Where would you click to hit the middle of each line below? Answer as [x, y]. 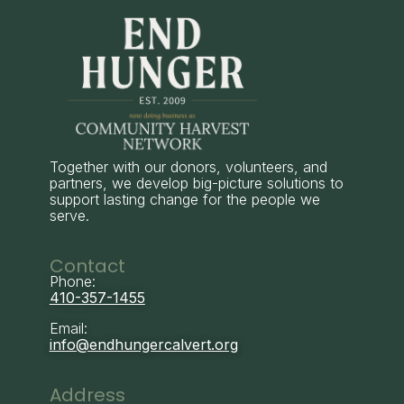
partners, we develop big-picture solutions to [196, 184]
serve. [69, 216]
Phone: [72, 282]
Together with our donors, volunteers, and [188, 167]
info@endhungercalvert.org [143, 345]
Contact [87, 266]
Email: [68, 329]
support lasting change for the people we [184, 200]
